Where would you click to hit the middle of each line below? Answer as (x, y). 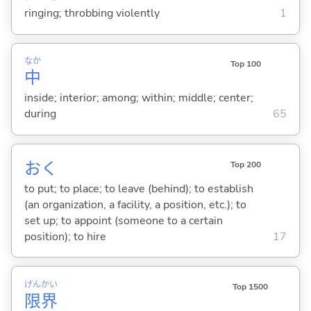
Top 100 (245, 64)
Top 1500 (250, 286)
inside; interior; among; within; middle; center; (138, 98)
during (40, 114)
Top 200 (245, 164)
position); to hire (65, 236)
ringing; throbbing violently (92, 14)
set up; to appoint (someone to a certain (123, 220)
